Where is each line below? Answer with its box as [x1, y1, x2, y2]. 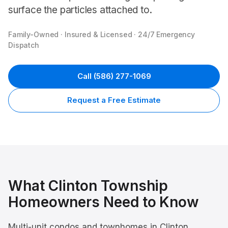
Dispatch [8, 41, 39, 49]
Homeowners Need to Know [8, 193, 199, 211]
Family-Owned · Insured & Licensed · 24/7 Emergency [8, 30, 195, 39]
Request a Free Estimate [67, 95, 161, 105]
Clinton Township [48, 177, 168, 194]
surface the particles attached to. [8, 4, 152, 16]
